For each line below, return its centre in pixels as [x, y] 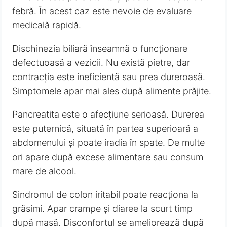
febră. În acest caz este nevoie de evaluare [102, 11]
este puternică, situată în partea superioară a [105, 129]
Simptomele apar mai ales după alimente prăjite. [112, 91]
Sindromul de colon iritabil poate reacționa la [105, 195]
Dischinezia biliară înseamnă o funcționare [100, 49]
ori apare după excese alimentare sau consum [108, 157]
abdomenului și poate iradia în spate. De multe [109, 143]
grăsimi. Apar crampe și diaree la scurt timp [103, 209]
